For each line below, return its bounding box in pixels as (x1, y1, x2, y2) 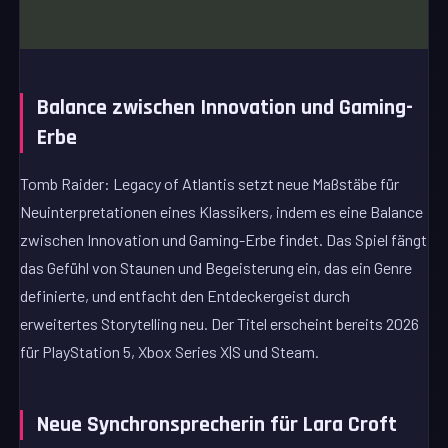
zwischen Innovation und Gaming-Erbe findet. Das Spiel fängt (20, 229, 428, 249)
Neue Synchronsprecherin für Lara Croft (37, 410, 398, 439)
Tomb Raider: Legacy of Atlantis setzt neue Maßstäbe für (20, 173, 400, 193)
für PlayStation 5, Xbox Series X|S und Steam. (20, 341, 320, 361)
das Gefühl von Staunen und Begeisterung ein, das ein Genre (20, 257, 413, 277)
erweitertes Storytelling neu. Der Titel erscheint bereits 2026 (20, 313, 420, 333)
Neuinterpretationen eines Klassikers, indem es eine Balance (20, 201, 424, 221)
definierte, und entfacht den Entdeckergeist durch (20, 285, 351, 305)
